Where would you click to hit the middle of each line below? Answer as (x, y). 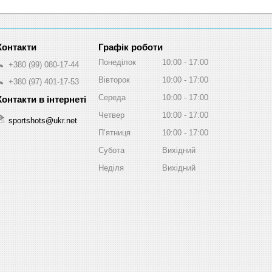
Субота (111, 150)
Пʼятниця (114, 132)
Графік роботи (131, 47)
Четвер (111, 115)
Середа (112, 97)
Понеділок (117, 62)
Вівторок (114, 80)
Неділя (111, 168)
